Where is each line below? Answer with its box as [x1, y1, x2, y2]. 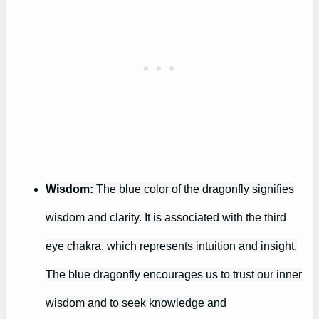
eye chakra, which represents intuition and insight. [46, 239, 297, 253]
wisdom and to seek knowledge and [46, 296, 226, 310]
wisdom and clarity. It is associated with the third [46, 211, 286, 224]
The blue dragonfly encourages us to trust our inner [46, 268, 302, 281]
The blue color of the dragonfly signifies [93, 182, 294, 196]
